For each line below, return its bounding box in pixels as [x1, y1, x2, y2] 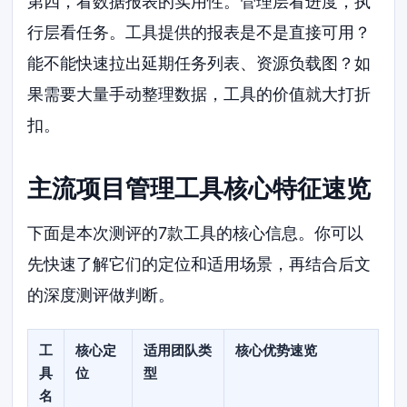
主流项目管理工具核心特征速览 [27, 174, 372, 204]
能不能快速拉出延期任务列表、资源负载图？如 [27, 54, 372, 74]
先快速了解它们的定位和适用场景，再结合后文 [27, 253, 372, 273]
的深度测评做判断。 [27, 284, 175, 304]
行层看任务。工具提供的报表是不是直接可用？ [27, 23, 372, 43]
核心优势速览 [235, 341, 318, 359]
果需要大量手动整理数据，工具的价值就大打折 [27, 84, 372, 104]
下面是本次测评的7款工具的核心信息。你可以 [27, 223, 364, 243]
